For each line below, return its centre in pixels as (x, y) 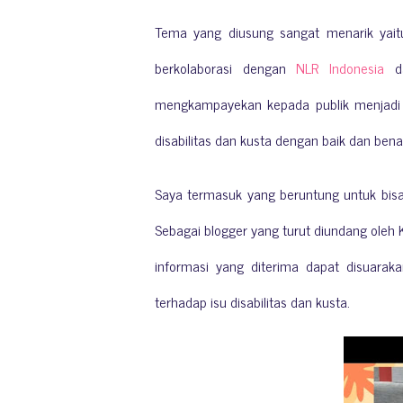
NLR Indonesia (340, 67)
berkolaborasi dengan (226, 67)
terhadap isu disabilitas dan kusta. (254, 301)
